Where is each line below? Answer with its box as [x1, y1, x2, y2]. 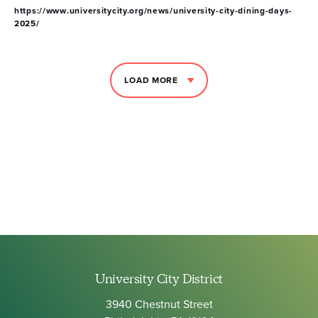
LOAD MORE [124, 73, 178, 87]
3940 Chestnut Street [105, 295, 213, 312]
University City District [94, 270, 224, 288]
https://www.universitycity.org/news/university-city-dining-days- [14, 4, 293, 17]
